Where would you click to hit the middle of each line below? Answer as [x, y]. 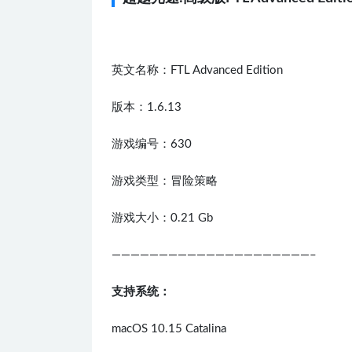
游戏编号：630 [152, 144]
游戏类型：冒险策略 [165, 181]
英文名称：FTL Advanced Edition [197, 70]
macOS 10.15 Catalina [169, 328]
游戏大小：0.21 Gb [162, 218]
